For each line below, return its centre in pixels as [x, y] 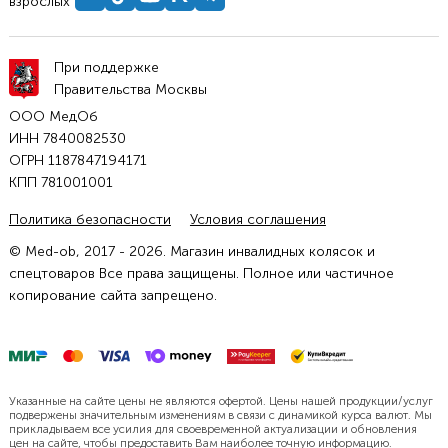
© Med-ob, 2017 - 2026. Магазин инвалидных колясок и [191, 251]
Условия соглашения [257, 219]
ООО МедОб [53, 116]
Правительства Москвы [130, 89]
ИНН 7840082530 [67, 138]
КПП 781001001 [60, 182]
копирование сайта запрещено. [112, 295]
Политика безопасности [89, 219]
